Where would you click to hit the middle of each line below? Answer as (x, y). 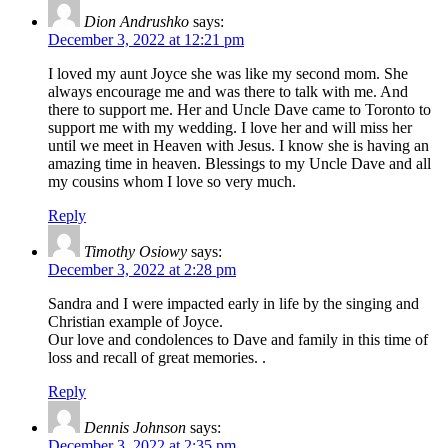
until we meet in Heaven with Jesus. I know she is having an (238, 146)
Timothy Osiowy (135, 252)
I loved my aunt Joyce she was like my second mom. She (228, 74)
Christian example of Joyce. (135, 322)
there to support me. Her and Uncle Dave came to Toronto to (239, 110)
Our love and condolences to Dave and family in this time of (238, 340)
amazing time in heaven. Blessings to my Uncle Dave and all (239, 164)
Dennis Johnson (135, 428)
